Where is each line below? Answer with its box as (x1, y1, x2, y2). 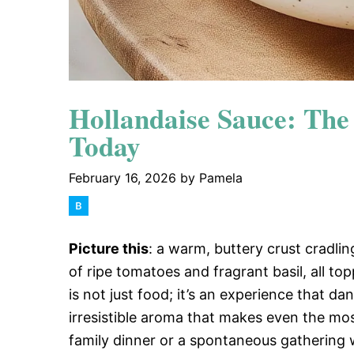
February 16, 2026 (69, 169, 176, 186)
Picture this (69, 239, 149, 257)
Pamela (199, 169, 243, 186)
